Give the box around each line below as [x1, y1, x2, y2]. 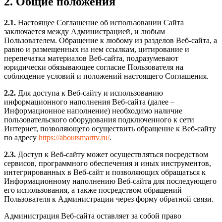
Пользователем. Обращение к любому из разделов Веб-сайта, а [4, 36, 217, 45]
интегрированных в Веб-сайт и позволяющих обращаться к [4, 167, 206, 176]
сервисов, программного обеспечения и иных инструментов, [4, 159, 211, 167]
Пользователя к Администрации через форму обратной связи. [4, 194, 214, 203]
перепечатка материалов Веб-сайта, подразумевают [4, 54, 178, 62]
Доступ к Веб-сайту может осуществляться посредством [16, 150, 208, 159]
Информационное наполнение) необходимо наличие [4, 106, 182, 115]
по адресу [4, 133, 39, 142]
